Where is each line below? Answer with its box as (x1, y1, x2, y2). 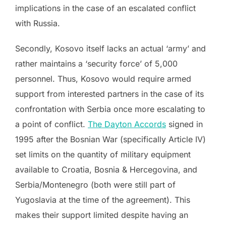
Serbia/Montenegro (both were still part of (15, 179, 176, 190)
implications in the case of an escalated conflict (15, 3, 196, 13)
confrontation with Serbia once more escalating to (15, 103, 205, 114)
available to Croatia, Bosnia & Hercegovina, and (15, 164, 197, 175)
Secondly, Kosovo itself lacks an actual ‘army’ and (15, 43, 206, 53)
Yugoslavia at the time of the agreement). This (15, 194, 190, 205)
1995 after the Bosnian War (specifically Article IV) (15, 134, 206, 144)
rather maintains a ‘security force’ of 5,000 (15, 58, 178, 69)
